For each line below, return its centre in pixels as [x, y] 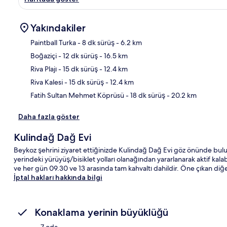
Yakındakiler [58, 28]
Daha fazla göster [49, 116]
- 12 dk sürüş [77, 55]
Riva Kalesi [47, 82]
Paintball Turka [53, 42]
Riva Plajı [44, 69]
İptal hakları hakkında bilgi [58, 177]
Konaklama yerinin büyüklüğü [101, 212]
